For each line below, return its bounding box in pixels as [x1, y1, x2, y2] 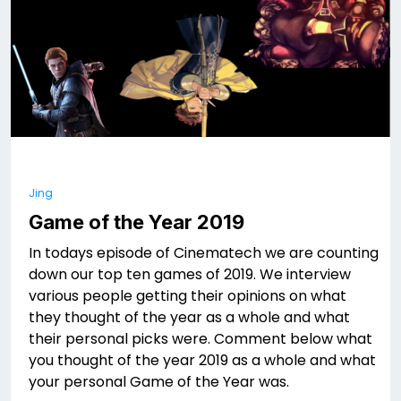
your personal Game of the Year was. [29, 371, 289, 392]
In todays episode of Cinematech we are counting [29, 242, 379, 263]
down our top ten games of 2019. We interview [29, 263, 351, 285]
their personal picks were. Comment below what [29, 328, 372, 349]
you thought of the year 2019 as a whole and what [29, 349, 376, 371]
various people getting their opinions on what [29, 285, 346, 306]
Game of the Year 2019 [29, 209, 244, 234]
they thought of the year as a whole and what [29, 306, 350, 328]
